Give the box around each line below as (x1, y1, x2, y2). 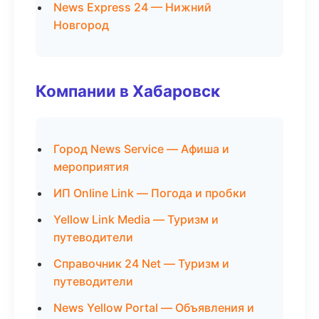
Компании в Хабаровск (36, 81, 220, 100)
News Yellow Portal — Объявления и (53, 300, 254, 315)
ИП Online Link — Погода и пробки (53, 186, 246, 200)
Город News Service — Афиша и (53, 142, 229, 156)
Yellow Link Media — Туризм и (53, 212, 219, 226)
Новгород (53, 18, 109, 32)
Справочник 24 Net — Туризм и (53, 256, 229, 271)
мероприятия (53, 159, 129, 174)
